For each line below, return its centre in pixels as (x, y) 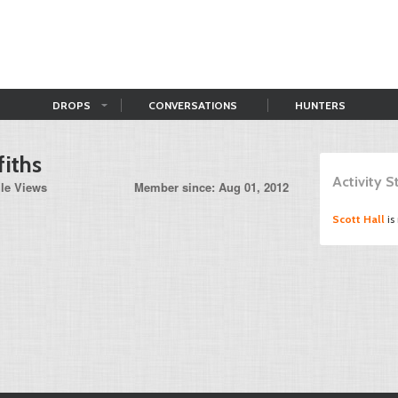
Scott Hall (358, 219)
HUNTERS (320, 105)
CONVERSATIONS (193, 105)
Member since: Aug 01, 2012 (211, 187)
